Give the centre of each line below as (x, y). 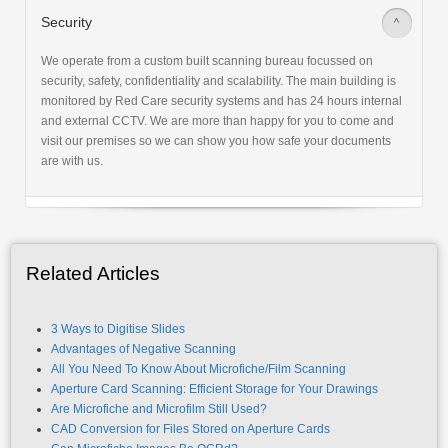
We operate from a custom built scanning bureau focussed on (207, 61)
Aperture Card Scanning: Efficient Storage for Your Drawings (214, 389)
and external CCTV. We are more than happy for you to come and (217, 121)
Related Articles (93, 274)
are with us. (72, 161)
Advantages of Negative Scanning (143, 349)
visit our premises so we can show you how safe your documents (216, 141)
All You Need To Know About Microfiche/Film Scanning (198, 369)
